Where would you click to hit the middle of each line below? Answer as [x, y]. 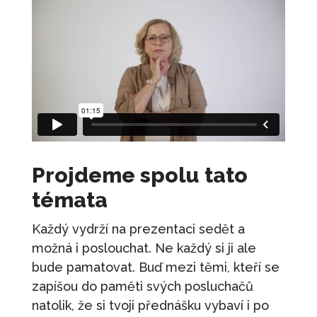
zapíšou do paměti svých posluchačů [142, 286]
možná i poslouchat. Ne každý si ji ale [144, 248]
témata [69, 200]
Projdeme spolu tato [139, 175]
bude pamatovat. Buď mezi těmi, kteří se [155, 267]
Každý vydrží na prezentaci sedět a [138, 229]
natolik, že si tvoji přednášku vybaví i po [150, 305]
